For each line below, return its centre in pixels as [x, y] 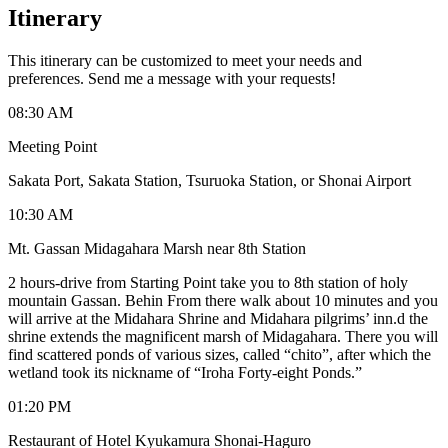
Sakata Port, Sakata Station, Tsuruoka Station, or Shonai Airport [209, 180]
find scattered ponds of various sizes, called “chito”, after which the [219, 354]
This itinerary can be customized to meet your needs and [185, 60]
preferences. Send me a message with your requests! [172, 78]
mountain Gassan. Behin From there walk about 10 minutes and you [223, 300]
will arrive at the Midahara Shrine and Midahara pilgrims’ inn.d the [218, 318]
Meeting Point [52, 146]
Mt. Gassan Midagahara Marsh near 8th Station [157, 248]
